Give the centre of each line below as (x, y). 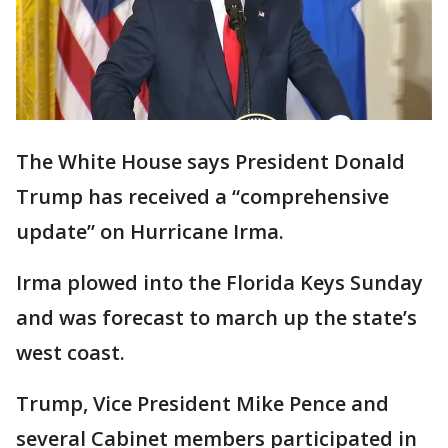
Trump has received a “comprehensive (202, 197)
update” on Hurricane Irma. (150, 232)
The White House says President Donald (210, 162)
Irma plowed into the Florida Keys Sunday (219, 283)
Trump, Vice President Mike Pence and (202, 404)
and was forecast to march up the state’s (216, 318)
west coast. (70, 353)
